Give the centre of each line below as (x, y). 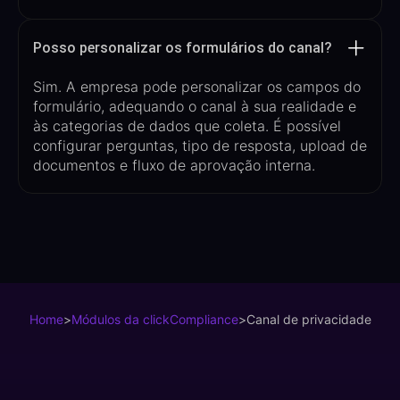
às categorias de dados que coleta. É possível (187, 125)
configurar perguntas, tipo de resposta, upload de (200, 145)
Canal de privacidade (308, 319)
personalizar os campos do (271, 86)
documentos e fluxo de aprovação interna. (174, 165)
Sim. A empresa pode (107, 86)
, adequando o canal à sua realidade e (229, 106)
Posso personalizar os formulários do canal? (183, 47)
